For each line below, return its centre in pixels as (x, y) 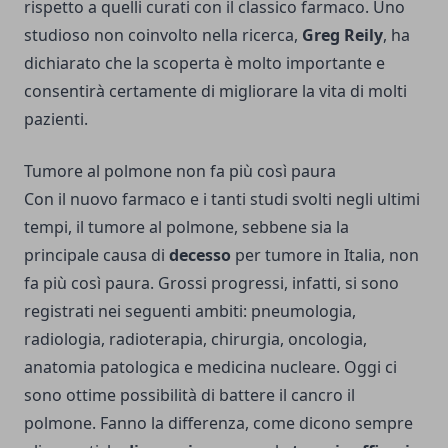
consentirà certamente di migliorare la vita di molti (215, 90)
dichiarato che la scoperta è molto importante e (204, 62)
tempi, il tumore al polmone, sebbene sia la (186, 226)
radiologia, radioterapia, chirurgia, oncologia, (195, 338)
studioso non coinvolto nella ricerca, (163, 34)
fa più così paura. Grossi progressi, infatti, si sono (211, 282)
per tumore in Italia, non (325, 254)
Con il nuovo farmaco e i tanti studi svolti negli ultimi (222, 198)
